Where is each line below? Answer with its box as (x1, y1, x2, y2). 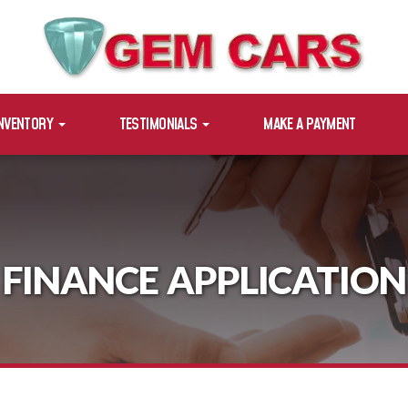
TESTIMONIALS (118, 113, 200, 136)
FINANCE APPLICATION (2, 256, 406, 302)
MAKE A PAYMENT (263, 113, 356, 136)
